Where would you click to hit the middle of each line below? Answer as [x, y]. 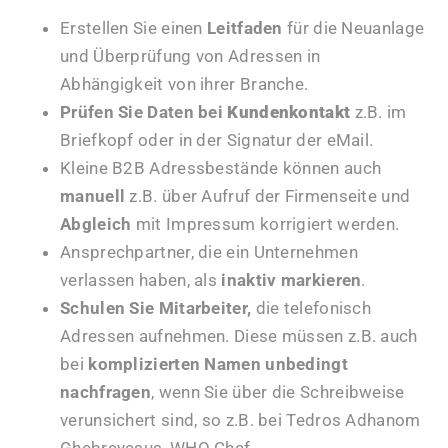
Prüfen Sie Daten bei [144, 112]
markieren [321, 280]
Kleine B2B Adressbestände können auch [221, 168]
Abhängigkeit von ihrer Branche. [184, 84]
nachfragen [106, 392]
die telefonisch [313, 308]
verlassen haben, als [141, 280]
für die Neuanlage [353, 28]
